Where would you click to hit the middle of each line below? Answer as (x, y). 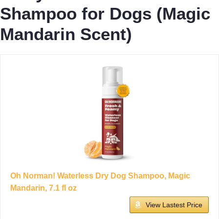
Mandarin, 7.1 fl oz (44, 188)
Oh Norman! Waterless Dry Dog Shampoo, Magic (100, 176)
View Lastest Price (174, 205)
